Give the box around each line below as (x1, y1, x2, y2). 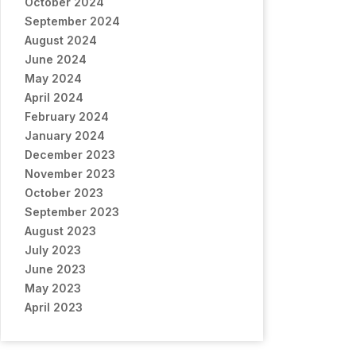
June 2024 (25, 52, 87, 66)
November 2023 (25, 167, 115, 180)
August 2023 (25, 224, 96, 238)
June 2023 (25, 262, 86, 276)
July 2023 (25, 243, 81, 257)
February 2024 (25, 110, 109, 123)
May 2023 (25, 281, 81, 295)
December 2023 (25, 148, 115, 161)
